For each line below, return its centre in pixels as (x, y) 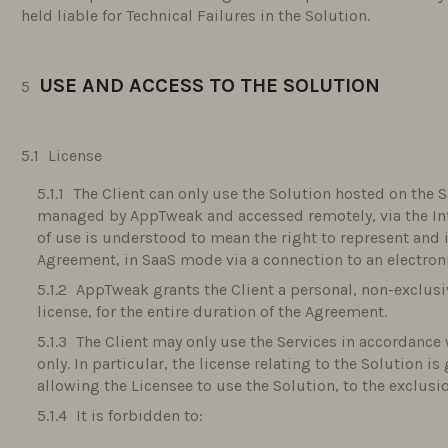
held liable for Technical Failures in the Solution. (196, 15)
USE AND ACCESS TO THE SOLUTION (210, 85)
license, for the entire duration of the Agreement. (212, 311)
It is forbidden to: (140, 415)
